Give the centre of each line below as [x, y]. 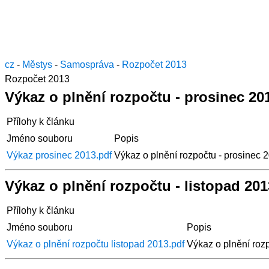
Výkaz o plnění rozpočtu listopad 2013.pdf [95, 244]
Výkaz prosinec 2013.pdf [59, 155]
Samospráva [87, 64]
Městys [37, 64]
